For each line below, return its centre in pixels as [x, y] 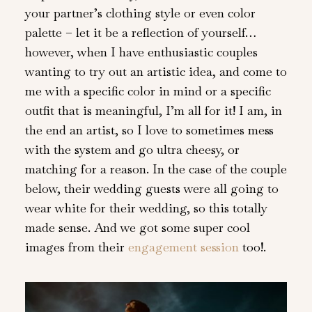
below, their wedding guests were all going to [151, 188]
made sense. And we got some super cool [137, 227]
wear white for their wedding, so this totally [146, 208]
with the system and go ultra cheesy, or [132, 149]
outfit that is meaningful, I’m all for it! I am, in [153, 110]
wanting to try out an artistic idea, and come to [156, 71]
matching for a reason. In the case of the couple [156, 169]
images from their [76, 247]
